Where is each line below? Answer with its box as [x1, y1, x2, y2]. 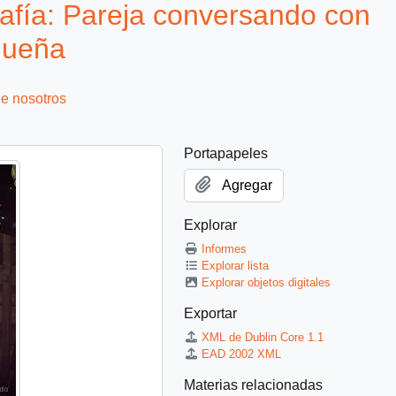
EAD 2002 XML [202, 346, 282, 361]
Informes [202, 241, 247, 255]
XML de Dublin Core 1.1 [202, 330, 324, 344]
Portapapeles [184, 145, 268, 161]
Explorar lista [202, 258, 270, 272]
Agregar [222, 177, 272, 193]
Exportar [184, 305, 237, 321]
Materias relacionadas [184, 377, 323, 392]
